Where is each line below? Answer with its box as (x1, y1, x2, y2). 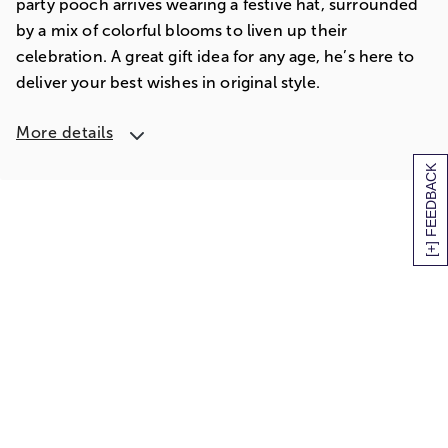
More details (16, 124, 113, 141)
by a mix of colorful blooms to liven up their (16, 22, 348, 39)
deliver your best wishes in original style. (16, 74, 320, 91)
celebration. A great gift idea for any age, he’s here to (16, 48, 414, 65)
